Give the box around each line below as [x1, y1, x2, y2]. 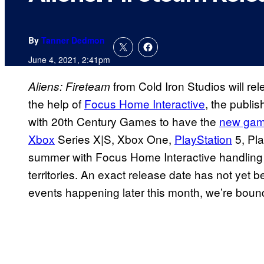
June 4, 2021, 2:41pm [28, 54, 110, 66]
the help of [28, 95, 84, 112]
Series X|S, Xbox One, [55, 131, 174, 147]
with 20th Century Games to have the [28, 113, 219, 130]
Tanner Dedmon [41, 34, 105, 47]
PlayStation [174, 131, 232, 147]
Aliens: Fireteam [28, 78, 113, 94]
